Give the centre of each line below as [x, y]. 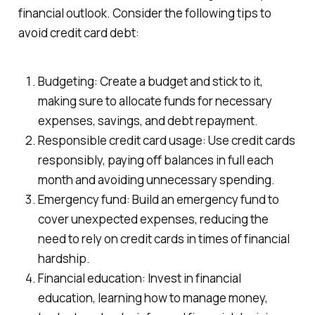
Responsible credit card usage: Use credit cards [166, 141]
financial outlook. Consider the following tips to [144, 13]
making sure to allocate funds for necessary [155, 101]
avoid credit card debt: [78, 33]
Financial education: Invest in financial [139, 278]
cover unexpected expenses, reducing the [153, 219]
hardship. [64, 259]
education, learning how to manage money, [153, 298]
